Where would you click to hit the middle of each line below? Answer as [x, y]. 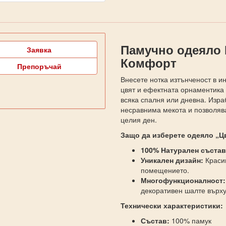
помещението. [165, 170]
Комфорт [148, 63]
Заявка [39, 49]
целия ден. [138, 120]
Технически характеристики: [172, 205]
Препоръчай [39, 66]
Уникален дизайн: [172, 160]
